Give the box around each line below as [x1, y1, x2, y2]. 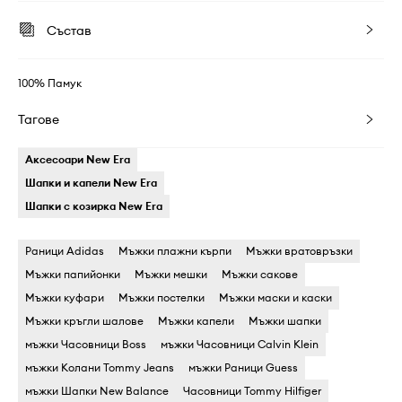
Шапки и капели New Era [25, 176, 157, 189]
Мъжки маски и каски [219, 291, 332, 304]
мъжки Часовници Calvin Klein [161, 337, 319, 351]
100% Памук [18, 76, 82, 90]
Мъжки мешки [135, 267, 207, 281]
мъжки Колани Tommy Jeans [25, 361, 174, 374]
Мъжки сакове [222, 267, 298, 281]
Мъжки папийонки [25, 267, 120, 281]
